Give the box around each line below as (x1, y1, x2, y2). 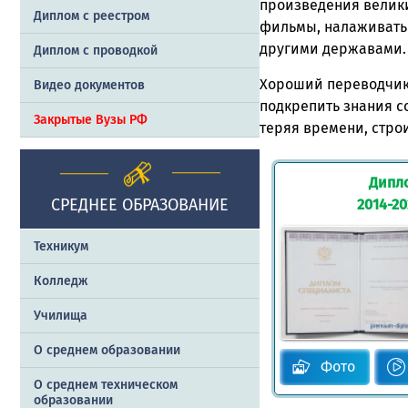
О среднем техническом (34, 377, 178, 393)
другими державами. (259, 40, 406, 58)
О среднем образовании (34, 342, 180, 359)
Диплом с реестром (34, 8, 149, 25)
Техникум (34, 239, 88, 255)
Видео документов (34, 77, 145, 94)
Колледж (34, 273, 87, 290)
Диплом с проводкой (34, 43, 158, 59)
